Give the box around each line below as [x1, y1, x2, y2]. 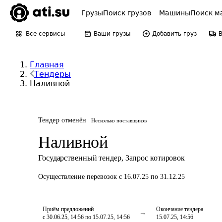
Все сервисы [26, 30, 65, 37]
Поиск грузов [103, 9, 151, 17]
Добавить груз [152, 30, 197, 37]
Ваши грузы [94, 30, 130, 37]
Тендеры [34, 69, 71, 79]
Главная [30, 60, 64, 69]
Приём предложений [43, 206, 94, 213]
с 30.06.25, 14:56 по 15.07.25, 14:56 [43, 214, 130, 221]
